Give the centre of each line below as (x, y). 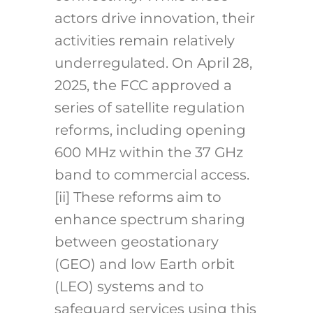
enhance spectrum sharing (150, 220)
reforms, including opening (150, 130)
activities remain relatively (144, 41)
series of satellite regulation (150, 108)
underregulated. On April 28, (153, 63)
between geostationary (136, 242)
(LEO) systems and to (129, 287)
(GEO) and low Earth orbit (144, 264)
